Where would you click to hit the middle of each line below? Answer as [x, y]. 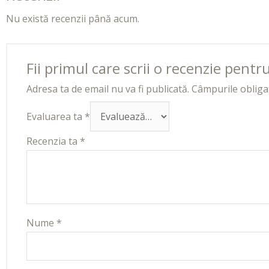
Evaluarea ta [56, 117]
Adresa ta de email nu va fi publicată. [108, 89]
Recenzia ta [53, 141]
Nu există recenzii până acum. [73, 19]
